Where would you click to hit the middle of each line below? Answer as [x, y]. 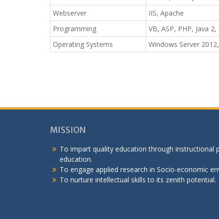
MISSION [68, 130]
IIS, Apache [166, 13]
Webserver [70, 13]
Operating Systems [83, 44]
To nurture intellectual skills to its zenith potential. [138, 180]
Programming [75, 29]
